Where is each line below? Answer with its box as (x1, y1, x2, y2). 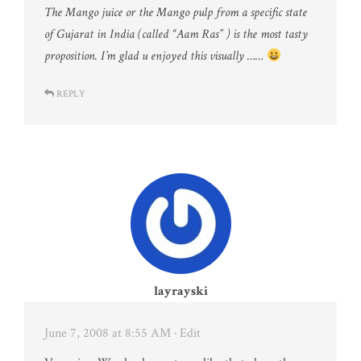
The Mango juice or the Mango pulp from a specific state (44, 3, 307, 21)
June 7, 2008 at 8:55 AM (44, 324, 171, 342)
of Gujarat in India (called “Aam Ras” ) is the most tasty (44, 25, 308, 43)
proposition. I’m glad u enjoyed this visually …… (44, 47, 267, 64)
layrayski (153, 282, 208, 300)
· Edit (174, 324, 201, 342)
